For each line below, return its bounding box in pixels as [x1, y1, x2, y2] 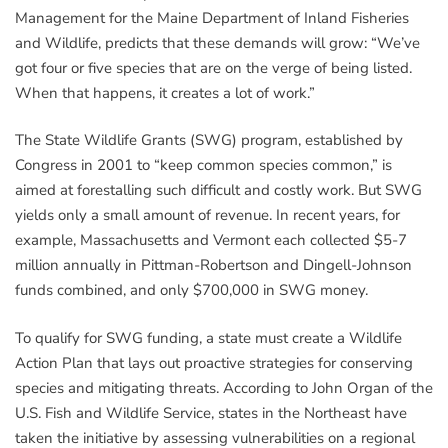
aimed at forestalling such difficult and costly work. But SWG [15, 180, 422, 201]
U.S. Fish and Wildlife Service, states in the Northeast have [15, 402, 407, 423]
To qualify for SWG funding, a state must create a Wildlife [15, 327, 402, 348]
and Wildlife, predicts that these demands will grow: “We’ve [15, 32, 420, 53]
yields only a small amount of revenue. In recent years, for [15, 205, 400, 226]
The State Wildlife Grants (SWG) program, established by [15, 130, 403, 151]
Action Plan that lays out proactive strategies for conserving [15, 352, 413, 373]
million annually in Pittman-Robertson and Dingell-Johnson [15, 255, 412, 276]
